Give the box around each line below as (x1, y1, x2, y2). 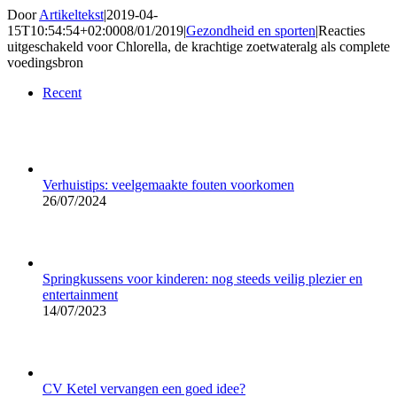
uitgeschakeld (7, 39, 83, 55)
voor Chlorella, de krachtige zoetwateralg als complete (83, 39, 390, 55)
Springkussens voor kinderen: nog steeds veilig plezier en (43, 271, 362, 287)
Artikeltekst (39, 7, 104, 23)
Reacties (318, 23, 365, 39)
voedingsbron (7, 55, 83, 71)
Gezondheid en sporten (186, 23, 315, 39)
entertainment (43, 287, 118, 303)
